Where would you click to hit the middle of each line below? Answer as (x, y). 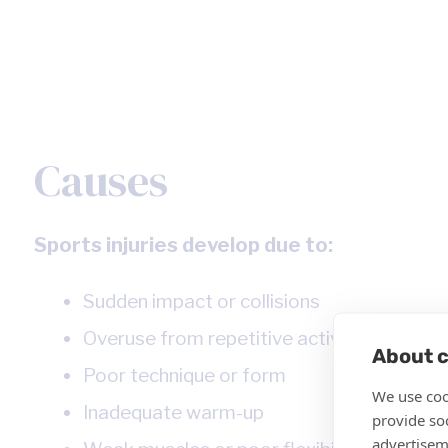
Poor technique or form (184, 376)
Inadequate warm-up (173, 413)
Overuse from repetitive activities (229, 339)
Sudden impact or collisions (201, 302)
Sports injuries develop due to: (183, 245)
